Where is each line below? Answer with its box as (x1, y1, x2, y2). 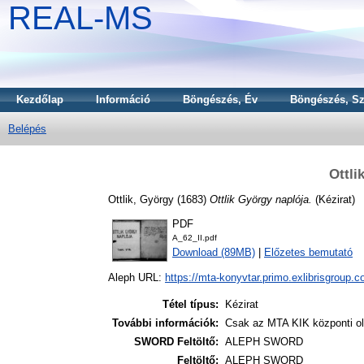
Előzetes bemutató (264, 246, 353, 259)
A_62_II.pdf (172, 233, 217, 243)
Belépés (8, 123, 46, 135)
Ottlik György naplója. (210, 193, 312, 206)
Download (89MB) (172, 246, 255, 259)
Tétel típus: (162, 298, 219, 311)
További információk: (112, 317, 219, 330)
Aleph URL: (108, 271, 165, 284)
